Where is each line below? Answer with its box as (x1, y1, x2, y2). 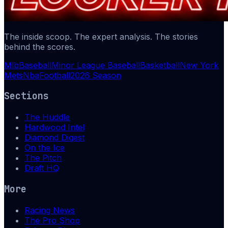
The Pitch (24, 153, 62, 163)
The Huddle (24, 112, 70, 123)
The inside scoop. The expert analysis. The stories (4, 31, 198, 42)
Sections (4, 90, 49, 103)
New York (180, 60, 218, 70)
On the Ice (24, 142, 65, 153)
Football (39, 70, 70, 80)
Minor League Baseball (51, 60, 140, 70)
